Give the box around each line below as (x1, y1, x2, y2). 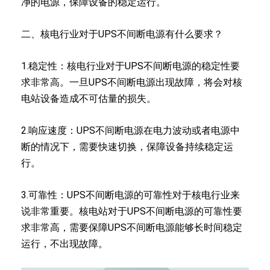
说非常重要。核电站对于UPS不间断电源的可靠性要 (21, 205, 242, 217)
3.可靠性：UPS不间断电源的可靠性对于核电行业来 (21, 189, 240, 201)
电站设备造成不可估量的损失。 (21, 92, 156, 104)
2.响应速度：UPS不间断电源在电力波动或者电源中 (21, 124, 240, 136)
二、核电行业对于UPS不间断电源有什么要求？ (21, 28, 223, 40)
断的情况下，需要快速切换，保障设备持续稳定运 (21, 140, 233, 152)
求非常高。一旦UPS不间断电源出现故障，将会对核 (21, 76, 242, 88)
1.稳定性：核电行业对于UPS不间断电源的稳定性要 (21, 60, 240, 72)
